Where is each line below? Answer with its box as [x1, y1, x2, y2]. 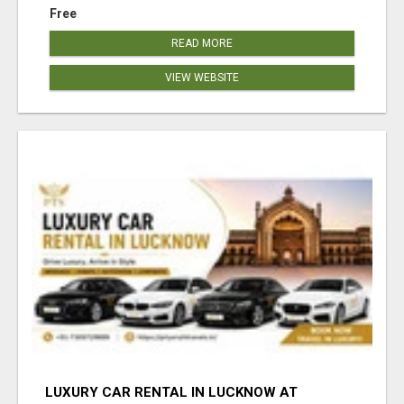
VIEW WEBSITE [165, 71, 239, 85]
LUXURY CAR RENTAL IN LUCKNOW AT [45, 383, 298, 400]
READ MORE [171, 37, 233, 50]
